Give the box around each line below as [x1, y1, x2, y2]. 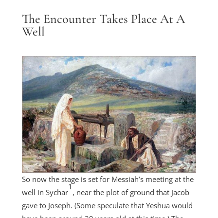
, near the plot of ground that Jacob [72, 187, 189, 197]
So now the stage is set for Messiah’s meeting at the [21, 174, 194, 184]
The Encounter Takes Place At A [21, 11, 185, 26]
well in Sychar [21, 187, 68, 197]
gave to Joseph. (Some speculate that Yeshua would [21, 200, 193, 210]
